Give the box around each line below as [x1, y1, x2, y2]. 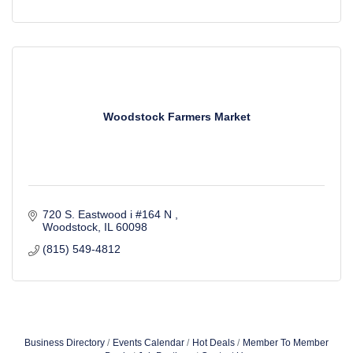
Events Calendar [113, 337, 184, 348]
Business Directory [24, 337, 105, 348]
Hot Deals [192, 337, 235, 348]
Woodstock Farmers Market [102, 110, 251, 123]
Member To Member [243, 337, 329, 348]
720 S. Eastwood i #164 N [42, 208, 175, 221]
